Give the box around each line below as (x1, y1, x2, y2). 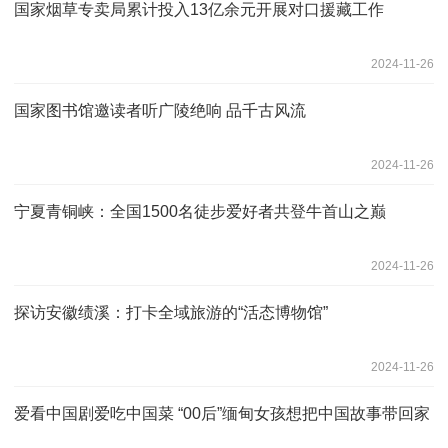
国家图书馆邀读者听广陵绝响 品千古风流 (14, 101, 306, 119)
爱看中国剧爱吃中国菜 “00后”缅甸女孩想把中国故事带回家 (14, 404, 430, 422)
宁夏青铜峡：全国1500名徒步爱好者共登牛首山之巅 (14, 202, 386, 220)
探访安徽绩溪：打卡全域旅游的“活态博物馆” (14, 303, 328, 321)
